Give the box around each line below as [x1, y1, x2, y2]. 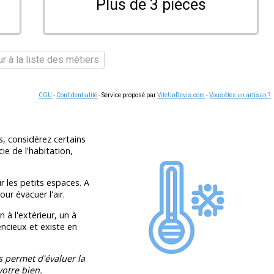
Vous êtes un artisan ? [209, 91, 271, 98]
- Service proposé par [97, 91, 158, 98]
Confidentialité [56, 91, 98, 98]
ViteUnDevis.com [157, 91, 206, 98]
